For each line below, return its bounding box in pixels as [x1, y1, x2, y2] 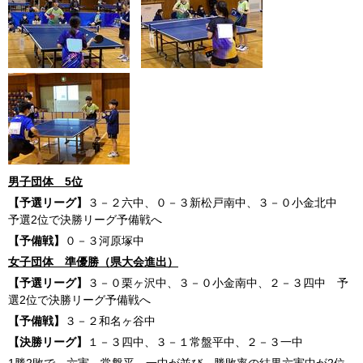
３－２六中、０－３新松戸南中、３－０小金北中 [88, 196, 348, 209]
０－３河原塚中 [65, 234, 144, 247]
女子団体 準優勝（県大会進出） [8, 255, 178, 268]
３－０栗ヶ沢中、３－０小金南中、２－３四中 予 [88, 276, 348, 289]
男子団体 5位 [8, 175, 83, 188]
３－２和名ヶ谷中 [65, 314, 156, 327]
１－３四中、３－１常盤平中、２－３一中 [88, 335, 314, 348]
